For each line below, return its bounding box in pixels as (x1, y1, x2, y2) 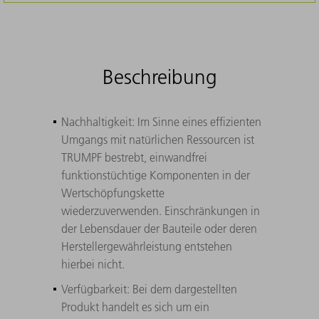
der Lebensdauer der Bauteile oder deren (61, 221, 257, 236)
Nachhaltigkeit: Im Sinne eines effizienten (61, 115, 261, 130)
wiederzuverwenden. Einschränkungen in (61, 204, 260, 219)
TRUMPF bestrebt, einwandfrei (61, 150, 207, 165)
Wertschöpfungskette (61, 186, 164, 201)
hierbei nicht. (61, 257, 125, 272)
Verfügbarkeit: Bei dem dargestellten (61, 282, 237, 297)
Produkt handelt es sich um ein (61, 300, 209, 315)
